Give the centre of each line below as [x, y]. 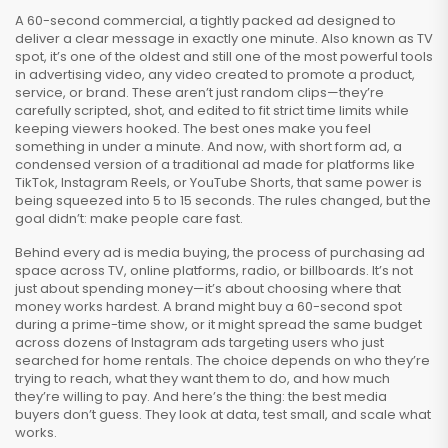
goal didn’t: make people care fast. [129, 218]
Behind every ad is [76, 252]
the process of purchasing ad [329, 252]
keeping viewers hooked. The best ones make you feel [193, 128]
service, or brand [70, 92]
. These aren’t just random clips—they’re [255, 92]
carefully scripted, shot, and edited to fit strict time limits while [212, 110]
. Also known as [366, 38]
